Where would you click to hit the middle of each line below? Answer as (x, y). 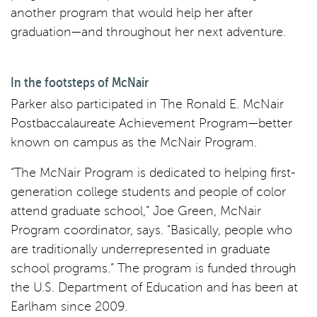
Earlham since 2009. (69, 306)
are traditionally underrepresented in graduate (140, 249)
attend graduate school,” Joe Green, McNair (136, 211)
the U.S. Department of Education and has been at (154, 287)
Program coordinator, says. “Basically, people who (151, 230)
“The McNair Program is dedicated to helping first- (153, 172)
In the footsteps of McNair (80, 82)
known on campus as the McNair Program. (134, 142)
